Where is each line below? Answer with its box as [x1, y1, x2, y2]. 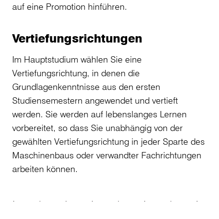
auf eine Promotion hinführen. [12, 1, 127, 12]
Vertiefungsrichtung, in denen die [12, 67, 140, 78]
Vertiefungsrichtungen [12, 31, 142, 45]
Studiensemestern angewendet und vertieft [12, 95, 178, 106]
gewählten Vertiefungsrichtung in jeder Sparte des [12, 136, 205, 147]
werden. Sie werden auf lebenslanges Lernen [12, 109, 187, 119]
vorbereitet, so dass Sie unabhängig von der [12, 122, 183, 133]
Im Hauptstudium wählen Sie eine [12, 54, 142, 65]
